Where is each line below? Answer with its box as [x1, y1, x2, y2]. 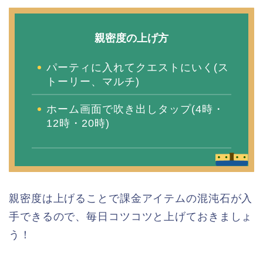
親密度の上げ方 [95, 32, 168, 44]
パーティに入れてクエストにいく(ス [46, 61, 229, 73]
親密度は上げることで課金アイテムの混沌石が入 [9, 193, 253, 205]
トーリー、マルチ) [46, 75, 140, 87]
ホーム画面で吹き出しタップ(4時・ [46, 103, 224, 116]
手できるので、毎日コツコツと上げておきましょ [9, 211, 253, 223]
